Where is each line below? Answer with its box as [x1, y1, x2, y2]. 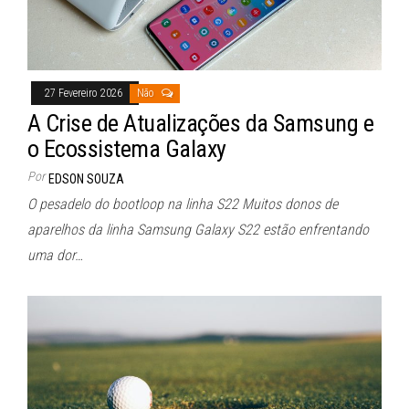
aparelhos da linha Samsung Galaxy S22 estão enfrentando [27, 221, 369, 239]
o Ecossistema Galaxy [27, 135, 226, 163]
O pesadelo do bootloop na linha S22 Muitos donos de [27, 195, 338, 214]
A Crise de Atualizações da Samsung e [27, 110, 374, 138]
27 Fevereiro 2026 [45, 87, 125, 100]
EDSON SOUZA [48, 172, 124, 187]
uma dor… [27, 246, 83, 265]
